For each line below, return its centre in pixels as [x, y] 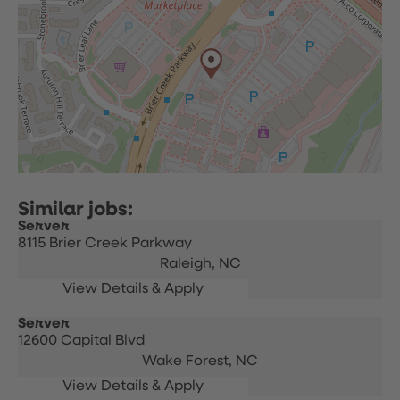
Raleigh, [189, 264]
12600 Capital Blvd [82, 341]
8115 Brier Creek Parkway [105, 244]
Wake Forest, [189, 362]
